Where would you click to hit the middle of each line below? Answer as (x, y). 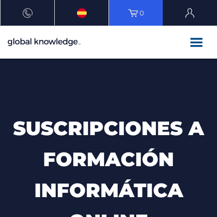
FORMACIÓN (108, 159)
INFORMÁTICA (108, 190)
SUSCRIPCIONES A (108, 128)
